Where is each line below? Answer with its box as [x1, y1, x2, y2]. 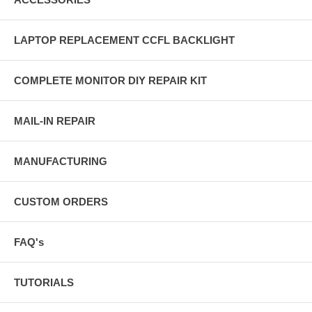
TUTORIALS [14, 276, 74, 289]
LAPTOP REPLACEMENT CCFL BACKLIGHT [14, 34, 235, 47]
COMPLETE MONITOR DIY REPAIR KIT [14, 75, 207, 87]
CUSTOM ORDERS [14, 196, 108, 208]
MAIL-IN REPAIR [14, 115, 95, 127]
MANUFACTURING [14, 155, 107, 168]
